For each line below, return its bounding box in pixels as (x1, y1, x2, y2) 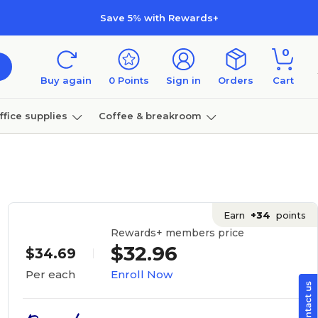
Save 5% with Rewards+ (99, 11, 219, 23)
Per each (25, 268, 75, 281)
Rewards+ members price (110, 226, 244, 239)
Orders (218, 75, 253, 86)
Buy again (40, 75, 92, 86)
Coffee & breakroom (98, 109, 202, 121)
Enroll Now (110, 267, 172, 281)
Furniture (4, 145, 50, 157)
